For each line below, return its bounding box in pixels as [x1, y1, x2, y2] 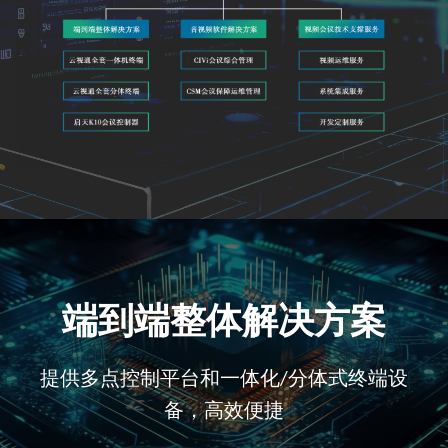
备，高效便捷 [164, 401, 284, 422]
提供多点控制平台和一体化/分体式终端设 [40, 369, 408, 390]
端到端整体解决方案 [62, 305, 386, 342]
